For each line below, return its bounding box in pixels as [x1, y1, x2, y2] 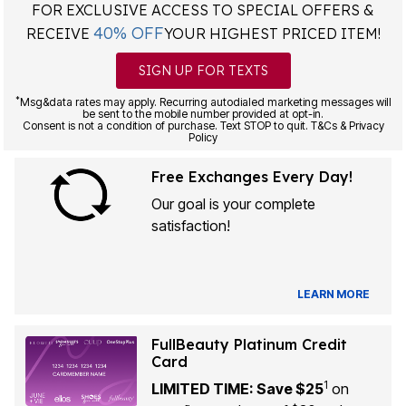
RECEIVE [25, 24, 93, 43]
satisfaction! [150, 217, 230, 235]
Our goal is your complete [150, 195, 315, 213]
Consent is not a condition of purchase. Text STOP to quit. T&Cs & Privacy [22, 119, 384, 132]
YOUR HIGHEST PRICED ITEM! [163, 24, 381, 43]
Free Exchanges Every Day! [150, 168, 353, 186]
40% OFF [92, 23, 164, 43]
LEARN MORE [297, 286, 370, 301]
